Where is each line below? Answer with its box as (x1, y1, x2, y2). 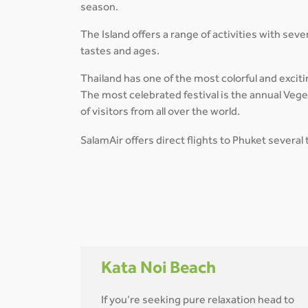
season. (80, 3, 118, 14)
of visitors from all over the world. (80, 107, 240, 119)
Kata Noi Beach (101, 261, 216, 279)
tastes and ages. (80, 47, 162, 58)
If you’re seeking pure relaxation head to (101, 295, 294, 307)
